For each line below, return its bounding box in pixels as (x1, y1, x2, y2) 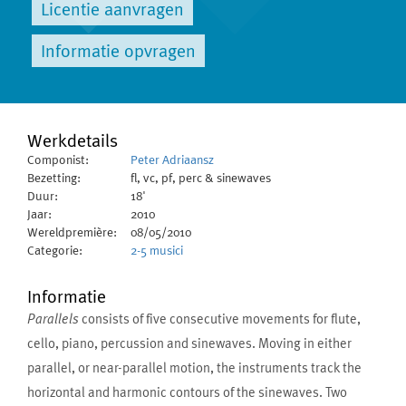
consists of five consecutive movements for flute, (79, 311, 361, 326)
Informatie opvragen (41, 41, 196, 61)
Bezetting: (27, 170, 94, 185)
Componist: (27, 152, 89, 167)
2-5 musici (130, 243, 183, 257)
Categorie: (27, 243, 82, 257)
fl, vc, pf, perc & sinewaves (130, 170, 271, 185)
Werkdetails (27, 130, 118, 150)
